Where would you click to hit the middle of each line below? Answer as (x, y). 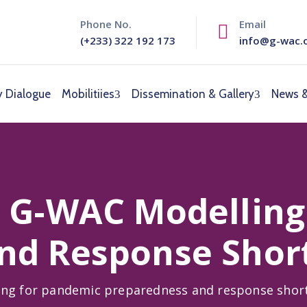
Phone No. (106, 24)
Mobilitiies (88, 94)
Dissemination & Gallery (193, 94)
